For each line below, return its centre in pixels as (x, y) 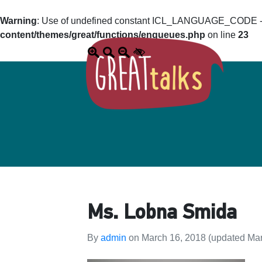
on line (222, 35)
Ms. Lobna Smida (162, 214)
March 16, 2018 (174, 238)
